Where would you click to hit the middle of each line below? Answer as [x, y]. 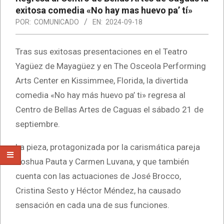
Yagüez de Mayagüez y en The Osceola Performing [111, 66]
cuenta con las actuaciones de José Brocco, [98, 176]
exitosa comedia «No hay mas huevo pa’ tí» [104, 10]
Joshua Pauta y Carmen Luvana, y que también [102, 161]
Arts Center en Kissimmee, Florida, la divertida [102, 80]
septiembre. [38, 124]
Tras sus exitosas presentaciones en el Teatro [101, 51]
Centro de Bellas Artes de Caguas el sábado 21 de [109, 109]
